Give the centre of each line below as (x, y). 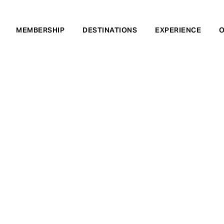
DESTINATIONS (110, 30)
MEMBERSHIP (40, 30)
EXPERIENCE (178, 30)
